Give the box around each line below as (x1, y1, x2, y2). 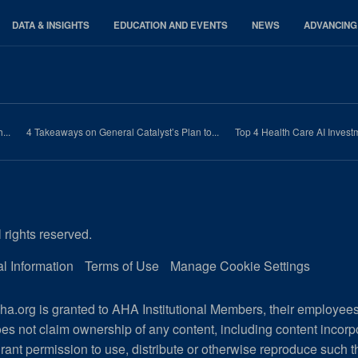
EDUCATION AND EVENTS (113, 18, 228, 33)
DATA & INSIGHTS (12, 18, 89, 33)
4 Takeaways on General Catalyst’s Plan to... (26, 125, 219, 139)
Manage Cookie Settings (170, 257, 310, 276)
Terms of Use (85, 257, 159, 276)
